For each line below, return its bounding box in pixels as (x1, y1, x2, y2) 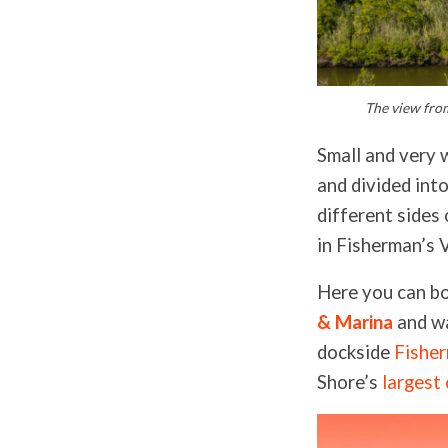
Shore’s (317, 370, 382, 393)
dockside (317, 340, 394, 363)
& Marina (317, 310, 393, 333)
